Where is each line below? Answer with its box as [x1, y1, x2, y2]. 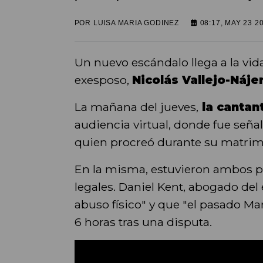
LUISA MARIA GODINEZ [93, 18, 180, 27]
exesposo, [74, 72, 132, 87]
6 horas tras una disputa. [74, 214, 212, 229]
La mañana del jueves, [74, 99, 198, 114]
